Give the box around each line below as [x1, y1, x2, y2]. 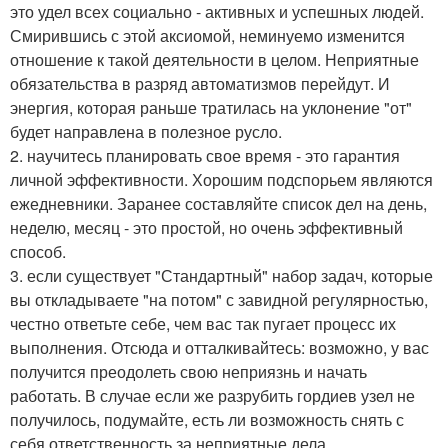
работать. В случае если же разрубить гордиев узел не [10, 383, 415, 407]
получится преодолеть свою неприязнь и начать [10, 359, 367, 383]
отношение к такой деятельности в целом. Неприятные [10, 47, 419, 71]
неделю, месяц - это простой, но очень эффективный [10, 215, 403, 239]
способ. [10, 239, 66, 263]
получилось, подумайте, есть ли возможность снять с [10, 407, 404, 431]
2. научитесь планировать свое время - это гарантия [10, 143, 400, 167]
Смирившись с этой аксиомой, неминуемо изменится [10, 23, 405, 47]
